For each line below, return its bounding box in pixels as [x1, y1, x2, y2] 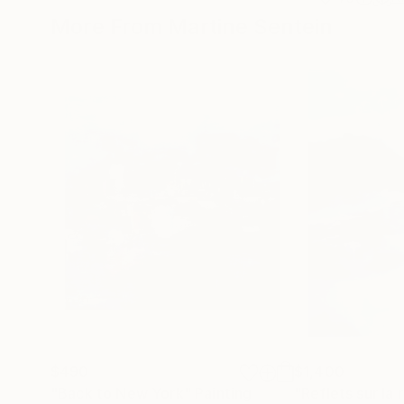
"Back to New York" [50, 384, 191, 402]
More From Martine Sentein [50, 14, 333, 40]
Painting [195, 384, 252, 402]
